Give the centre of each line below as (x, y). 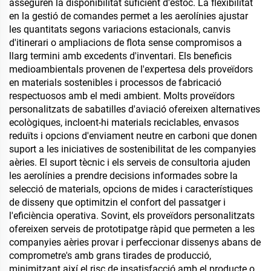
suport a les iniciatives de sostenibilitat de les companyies (132, 149)
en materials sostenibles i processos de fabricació (115, 83)
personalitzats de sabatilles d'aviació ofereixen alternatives (135, 109)
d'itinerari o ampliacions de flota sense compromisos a (126, 43)
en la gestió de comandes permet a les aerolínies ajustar (129, 16)
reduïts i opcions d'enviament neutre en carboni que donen (133, 136)
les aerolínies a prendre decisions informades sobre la (123, 176)
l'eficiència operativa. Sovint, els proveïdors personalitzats (132, 216)
